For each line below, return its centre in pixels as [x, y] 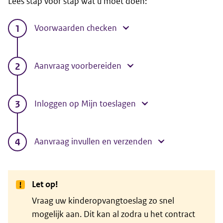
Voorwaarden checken [76, 28]
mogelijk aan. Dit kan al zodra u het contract [113, 214]
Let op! [45, 184]
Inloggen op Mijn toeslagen [85, 104]
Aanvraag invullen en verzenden [93, 142]
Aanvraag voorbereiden [78, 66]
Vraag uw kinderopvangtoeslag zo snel [103, 201]
